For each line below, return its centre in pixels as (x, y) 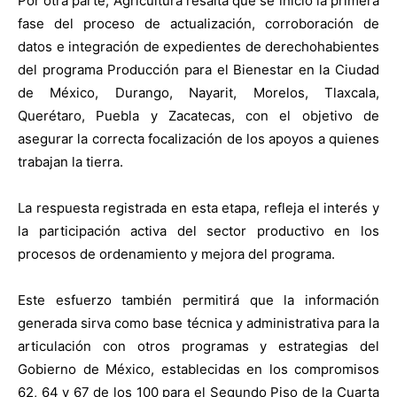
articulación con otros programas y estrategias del (198, 346)
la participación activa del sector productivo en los (198, 231)
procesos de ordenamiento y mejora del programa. (176, 254)
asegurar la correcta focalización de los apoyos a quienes (198, 139)
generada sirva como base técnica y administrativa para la (198, 323)
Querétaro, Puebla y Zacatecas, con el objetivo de (198, 116)
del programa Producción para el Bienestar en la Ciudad (198, 70)
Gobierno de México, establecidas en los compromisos (198, 370)
